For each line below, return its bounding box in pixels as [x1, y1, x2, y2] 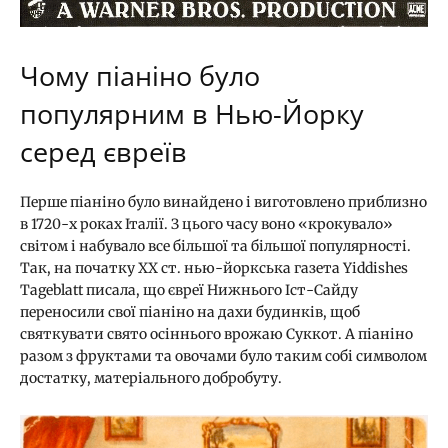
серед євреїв [20, 132, 187, 170]
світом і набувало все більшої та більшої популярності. [20, 236, 411, 255]
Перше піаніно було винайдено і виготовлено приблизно [20, 192, 427, 211]
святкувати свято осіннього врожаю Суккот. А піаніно [20, 324, 413, 343]
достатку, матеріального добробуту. [20, 368, 282, 387]
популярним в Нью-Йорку [20, 94, 364, 132]
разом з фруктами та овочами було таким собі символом [20, 346, 427, 365]
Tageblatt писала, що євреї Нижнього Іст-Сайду [20, 280, 358, 299]
